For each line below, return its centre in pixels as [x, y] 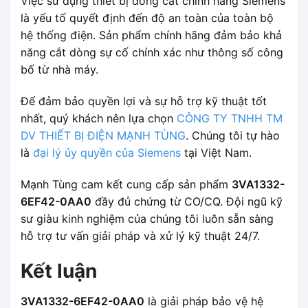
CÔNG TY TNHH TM [230, 118]
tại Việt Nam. [216, 152]
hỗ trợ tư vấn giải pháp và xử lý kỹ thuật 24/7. [140, 235]
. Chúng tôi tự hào [233, 135]
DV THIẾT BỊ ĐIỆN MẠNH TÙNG [103, 135]
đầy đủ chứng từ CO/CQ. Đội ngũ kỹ [187, 201]
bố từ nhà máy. [59, 69]
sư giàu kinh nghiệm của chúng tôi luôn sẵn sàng [147, 218]
